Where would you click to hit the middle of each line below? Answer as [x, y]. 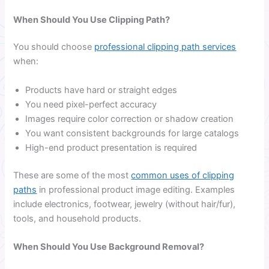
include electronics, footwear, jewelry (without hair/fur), [125, 204]
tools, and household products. [77, 218]
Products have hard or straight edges [101, 90]
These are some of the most [72, 175]
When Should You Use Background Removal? [109, 247]
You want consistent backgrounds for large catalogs [132, 133]
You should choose [54, 47]
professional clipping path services [165, 47]
